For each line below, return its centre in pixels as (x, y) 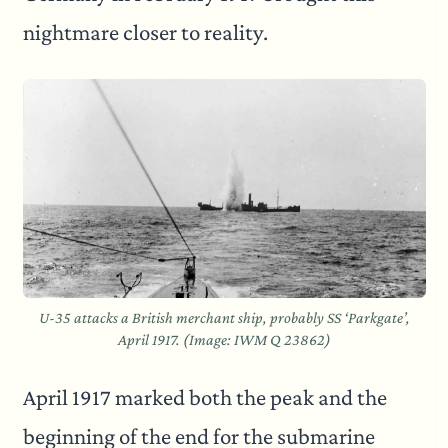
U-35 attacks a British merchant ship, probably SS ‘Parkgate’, (224, 317)
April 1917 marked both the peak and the (204, 397)
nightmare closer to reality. (145, 32)
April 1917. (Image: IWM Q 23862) (224, 339)
